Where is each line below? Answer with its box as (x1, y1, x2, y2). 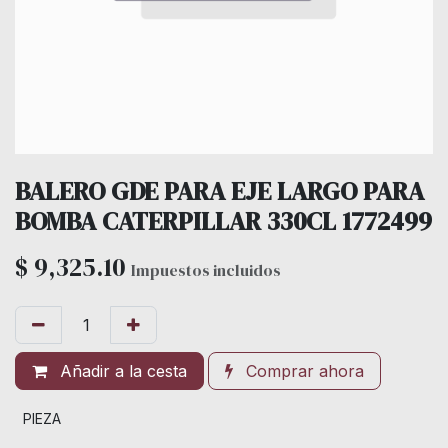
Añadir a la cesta (55, 360, 187, 381)
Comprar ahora (241, 360, 364, 381)
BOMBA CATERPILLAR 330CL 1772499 (15, 203, 432, 238)
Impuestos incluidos (131, 258, 281, 281)
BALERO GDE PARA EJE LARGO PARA (15, 173, 424, 208)
